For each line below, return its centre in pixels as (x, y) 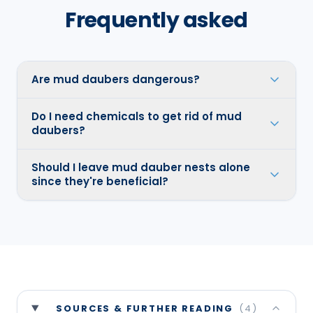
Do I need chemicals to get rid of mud (137, 116)
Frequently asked (156, 20)
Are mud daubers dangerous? (116, 79)
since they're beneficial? (100, 181)
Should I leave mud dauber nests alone (141, 167)
